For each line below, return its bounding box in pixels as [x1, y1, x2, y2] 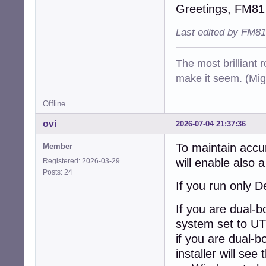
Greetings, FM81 [176, 2, 265, 16]
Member [43, 142, 72, 151]
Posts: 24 [43, 168, 76, 177]
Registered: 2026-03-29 [43, 157, 120, 166]
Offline [43, 99, 65, 109]
